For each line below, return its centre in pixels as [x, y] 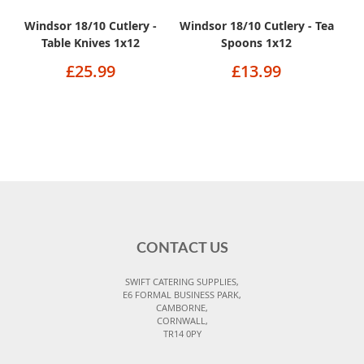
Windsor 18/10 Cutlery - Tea [256, 26]
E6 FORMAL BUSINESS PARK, [182, 295]
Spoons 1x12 [257, 43]
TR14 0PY [182, 334]
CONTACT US [182, 249]
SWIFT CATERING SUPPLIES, [182, 282]
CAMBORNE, [182, 308]
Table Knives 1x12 [90, 43]
